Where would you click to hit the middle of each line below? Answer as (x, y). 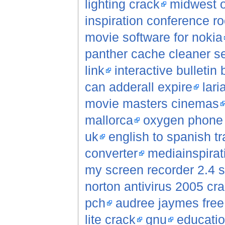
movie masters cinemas (152, 104)
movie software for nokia (153, 37)
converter (111, 153)
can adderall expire (138, 87)
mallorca (109, 120)
